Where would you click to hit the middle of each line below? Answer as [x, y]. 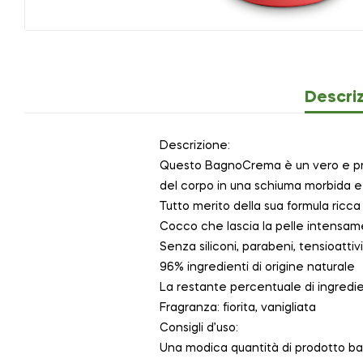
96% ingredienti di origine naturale [257, 268]
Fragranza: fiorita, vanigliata [238, 308]
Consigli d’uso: [199, 329]
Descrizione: [195, 146]
